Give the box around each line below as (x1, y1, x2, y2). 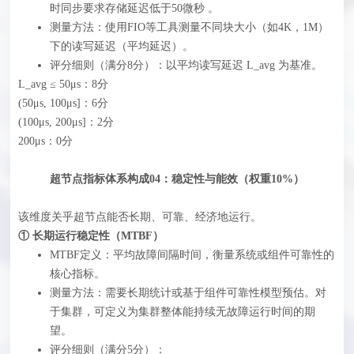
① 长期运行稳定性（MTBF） (18, 230, 164, 243)
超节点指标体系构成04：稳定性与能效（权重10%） (49, 173, 304, 186)
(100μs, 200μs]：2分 (18, 116, 115, 129)
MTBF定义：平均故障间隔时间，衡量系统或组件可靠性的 (50, 249, 335, 262)
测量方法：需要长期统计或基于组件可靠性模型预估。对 (50, 287, 327, 299)
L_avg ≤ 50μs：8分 (18, 78, 109, 91)
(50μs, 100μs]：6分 (18, 97, 109, 110)
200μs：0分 (18, 135, 73, 148)
